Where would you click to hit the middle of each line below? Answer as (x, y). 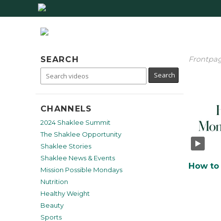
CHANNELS (66, 108)
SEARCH (60, 59)
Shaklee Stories (66, 146)
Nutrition (54, 182)
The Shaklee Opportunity (81, 134)
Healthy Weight (65, 193)
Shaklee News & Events (78, 158)
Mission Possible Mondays (81, 170)
